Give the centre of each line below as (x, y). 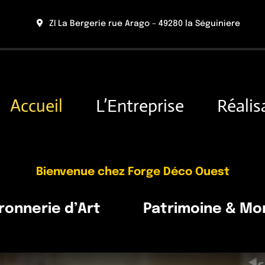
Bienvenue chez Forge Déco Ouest (132, 172)
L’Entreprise (140, 106)
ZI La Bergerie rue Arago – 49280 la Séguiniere (144, 24)
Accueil (36, 106)
